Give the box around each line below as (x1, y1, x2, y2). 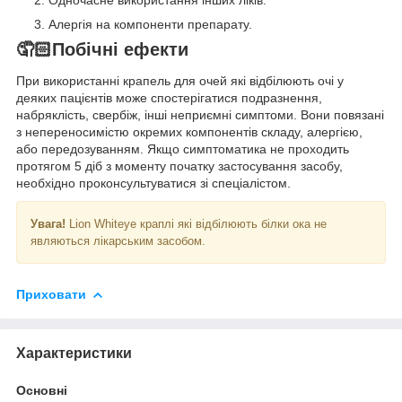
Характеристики (16, 345, 132, 361)
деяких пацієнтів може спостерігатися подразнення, (16, 91, 322, 106)
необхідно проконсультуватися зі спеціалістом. (16, 176, 291, 191)
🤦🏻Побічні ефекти (16, 39, 188, 59)
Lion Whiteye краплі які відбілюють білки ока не (69, 217, 327, 232)
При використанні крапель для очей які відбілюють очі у (16, 74, 344, 89)
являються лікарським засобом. (31, 234, 205, 249)
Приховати (16, 287, 86, 302)
